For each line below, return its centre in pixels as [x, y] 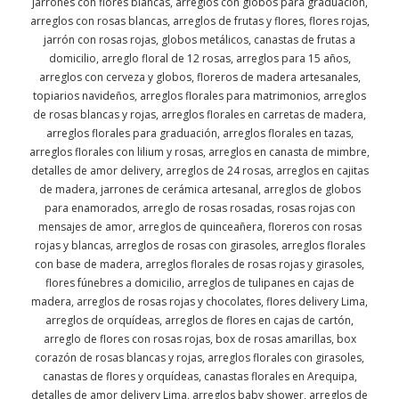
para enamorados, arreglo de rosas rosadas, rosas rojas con [199, 208]
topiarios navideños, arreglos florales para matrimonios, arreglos [199, 96]
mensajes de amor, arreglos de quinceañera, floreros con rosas [199, 227]
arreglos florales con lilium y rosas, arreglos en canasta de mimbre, [199, 152]
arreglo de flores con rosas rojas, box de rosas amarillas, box [199, 339]
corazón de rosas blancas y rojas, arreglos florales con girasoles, [199, 358]
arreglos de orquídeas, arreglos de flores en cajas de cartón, [199, 321]
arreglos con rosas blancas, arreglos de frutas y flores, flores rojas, [199, 21]
